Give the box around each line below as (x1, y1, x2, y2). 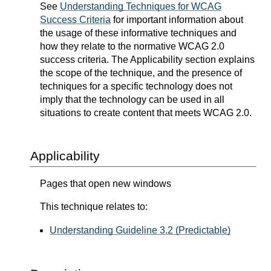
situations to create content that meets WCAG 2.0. (40, 108, 252, 119)
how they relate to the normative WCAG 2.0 (40, 41, 224, 52)
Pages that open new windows (40, 178, 171, 189)
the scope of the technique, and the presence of (40, 68, 242, 79)
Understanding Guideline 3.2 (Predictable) (50, 225, 230, 236)
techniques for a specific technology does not (40, 81, 232, 92)
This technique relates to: (40, 201, 148, 212)
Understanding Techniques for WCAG (60, 1, 221, 12)
